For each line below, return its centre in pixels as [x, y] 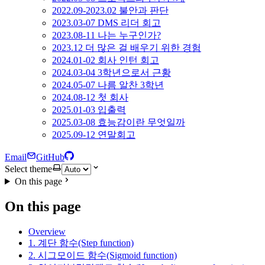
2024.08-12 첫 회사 [90, 97]
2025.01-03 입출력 [89, 110]
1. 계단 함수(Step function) [81, 243]
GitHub [50, 157]
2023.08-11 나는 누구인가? [106, 35]
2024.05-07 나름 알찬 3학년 [108, 85]
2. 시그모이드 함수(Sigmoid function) [103, 255]
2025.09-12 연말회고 [94, 135]
